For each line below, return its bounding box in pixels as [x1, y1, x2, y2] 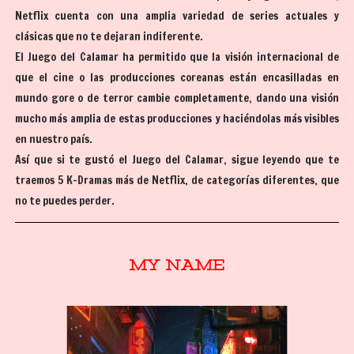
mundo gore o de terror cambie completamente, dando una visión [14, 90, 340, 107]
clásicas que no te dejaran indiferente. [14, 28, 203, 45]
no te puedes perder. [14, 193, 117, 209]
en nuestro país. [14, 131, 95, 148]
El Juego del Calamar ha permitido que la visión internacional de [14, 49, 340, 66]
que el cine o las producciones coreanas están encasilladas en [14, 70, 340, 86]
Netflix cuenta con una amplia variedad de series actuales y [14, 8, 340, 24]
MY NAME [129, 258, 225, 274]
